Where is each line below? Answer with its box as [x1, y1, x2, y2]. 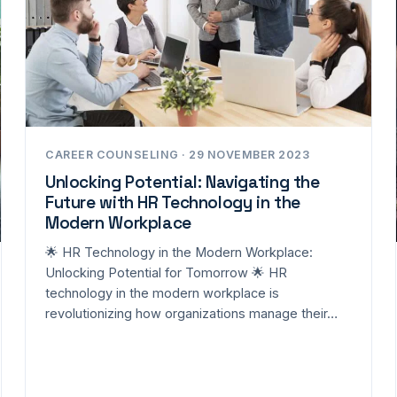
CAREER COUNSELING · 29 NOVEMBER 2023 [45, 148, 309, 161]
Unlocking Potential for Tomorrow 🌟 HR [45, 265, 287, 280]
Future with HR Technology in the [45, 191, 300, 214]
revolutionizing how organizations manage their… [45, 306, 338, 321]
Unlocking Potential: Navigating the [45, 171, 320, 193]
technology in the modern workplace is [45, 285, 279, 300]
